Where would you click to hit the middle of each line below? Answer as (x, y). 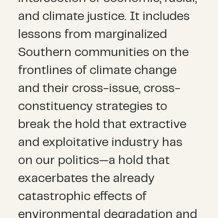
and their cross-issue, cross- (100, 89)
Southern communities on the (104, 53)
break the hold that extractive (102, 125)
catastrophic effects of (82, 197)
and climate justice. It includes (104, 17)
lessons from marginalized (93, 35)
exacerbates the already (87, 179)
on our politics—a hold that (94, 161)
